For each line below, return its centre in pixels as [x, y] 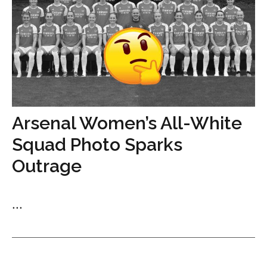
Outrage [47, 166]
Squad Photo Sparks [97, 145]
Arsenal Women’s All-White [127, 123]
